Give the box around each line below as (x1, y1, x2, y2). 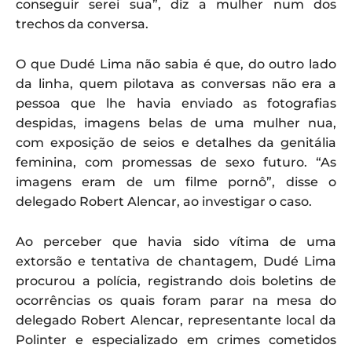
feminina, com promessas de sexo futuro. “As (16, 154, 336, 170)
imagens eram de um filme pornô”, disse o (16, 174, 336, 189)
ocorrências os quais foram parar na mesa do (16, 292, 336, 308)
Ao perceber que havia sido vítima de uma (16, 233, 336, 249)
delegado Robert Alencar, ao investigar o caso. (16, 193, 312, 209)
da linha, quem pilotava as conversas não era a (16, 75, 336, 91)
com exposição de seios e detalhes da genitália (16, 134, 336, 150)
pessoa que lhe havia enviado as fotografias (16, 95, 336, 111)
